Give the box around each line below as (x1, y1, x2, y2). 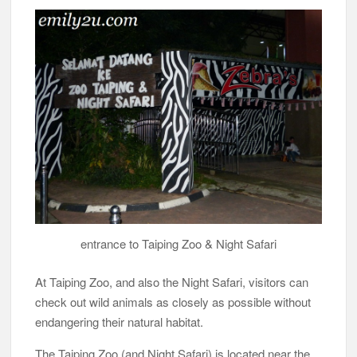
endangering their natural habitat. (35, 312, 204, 330)
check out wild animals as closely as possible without (35, 292, 312, 310)
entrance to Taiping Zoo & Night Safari (80, 235, 277, 252)
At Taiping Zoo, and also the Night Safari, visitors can (35, 273, 309, 290)
